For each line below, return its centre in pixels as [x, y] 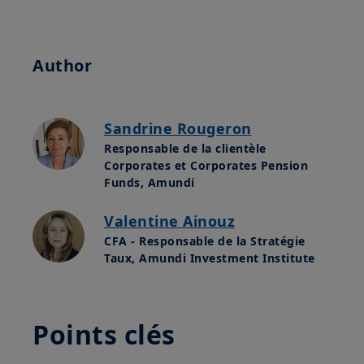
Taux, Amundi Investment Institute [210, 258]
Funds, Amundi [149, 182]
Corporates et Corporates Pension [206, 165]
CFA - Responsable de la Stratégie [205, 240]
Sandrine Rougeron [178, 128]
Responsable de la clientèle [185, 148]
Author [62, 65]
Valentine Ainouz [169, 221]
